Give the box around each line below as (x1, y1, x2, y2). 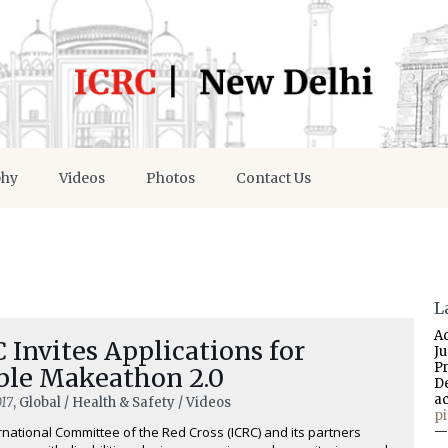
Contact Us (236, 168, 311, 187)
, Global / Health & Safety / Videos (13, 393, 231, 411)
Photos (146, 168, 195, 187)
